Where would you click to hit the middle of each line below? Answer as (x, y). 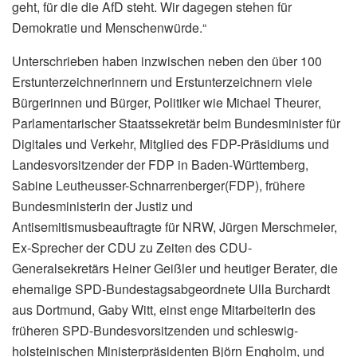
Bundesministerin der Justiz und (102, 206)
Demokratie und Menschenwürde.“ (109, 27)
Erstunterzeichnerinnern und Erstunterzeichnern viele (162, 81)
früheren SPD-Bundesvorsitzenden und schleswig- (155, 330)
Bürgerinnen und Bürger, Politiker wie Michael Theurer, (167, 102)
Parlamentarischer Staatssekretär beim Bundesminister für (176, 123)
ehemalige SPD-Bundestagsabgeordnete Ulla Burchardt (171, 288)
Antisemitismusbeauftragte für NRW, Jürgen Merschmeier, (175, 226)
